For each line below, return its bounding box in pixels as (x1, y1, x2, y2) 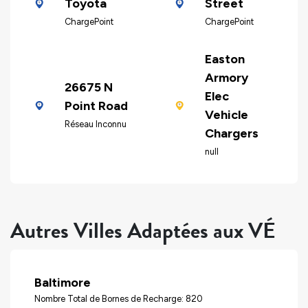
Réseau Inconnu (64, 118, 126, 129)
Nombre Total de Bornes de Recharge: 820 (34, 293, 203, 304)
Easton (204, 52, 245, 67)
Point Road (64, 98, 128, 113)
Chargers (204, 126, 258, 142)
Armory (204, 70, 248, 86)
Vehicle (204, 107, 248, 123)
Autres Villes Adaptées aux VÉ (10, 214, 276, 247)
